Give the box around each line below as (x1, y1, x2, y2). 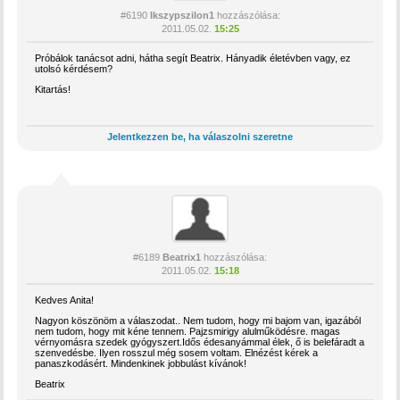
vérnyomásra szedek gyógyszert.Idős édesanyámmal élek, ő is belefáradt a (35, 336, 365, 347)
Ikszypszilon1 (149, 9, 214, 21)
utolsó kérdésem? (35, 62, 113, 74)
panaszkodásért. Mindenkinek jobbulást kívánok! (35, 357, 247, 369)
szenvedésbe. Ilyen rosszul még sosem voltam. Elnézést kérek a (35, 346, 319, 358)
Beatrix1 (162, 251, 201, 262)
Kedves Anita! (35, 294, 95, 305)
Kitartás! (35, 83, 71, 95)
